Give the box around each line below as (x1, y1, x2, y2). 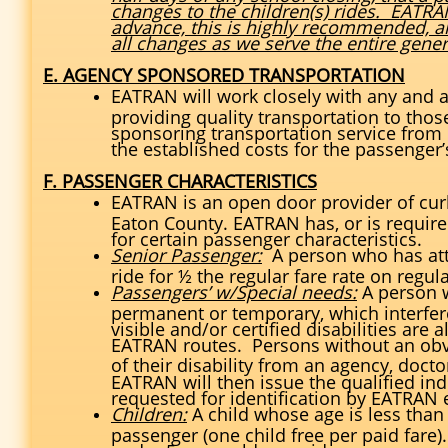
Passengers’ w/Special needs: (111, 280, 357, 304)
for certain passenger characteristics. (111, 227, 422, 246)
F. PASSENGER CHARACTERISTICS (43, 169, 317, 193)
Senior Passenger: (111, 243, 262, 267)
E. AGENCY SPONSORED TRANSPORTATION (43, 63, 405, 87)
